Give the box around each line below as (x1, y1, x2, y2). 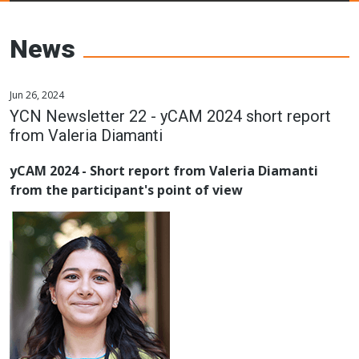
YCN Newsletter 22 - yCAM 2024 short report (10, 107, 331, 126)
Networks (34, 27, 147, 54)
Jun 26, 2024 (10, 88, 64, 102)
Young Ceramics (34, 3, 224, 30)
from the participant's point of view (10, 181, 243, 199)
